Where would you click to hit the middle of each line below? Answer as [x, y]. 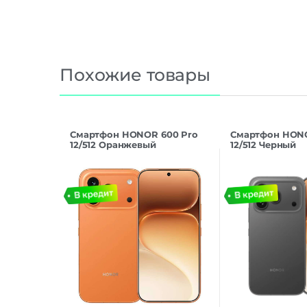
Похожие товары [135, 74]
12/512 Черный [263, 144]
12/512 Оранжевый [113, 144]
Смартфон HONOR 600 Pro [134, 134]
